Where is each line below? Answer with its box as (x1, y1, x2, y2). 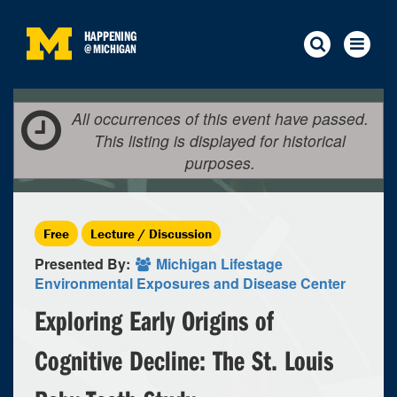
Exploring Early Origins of (35, 302, 274, 338)
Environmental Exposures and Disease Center (35, 273, 346, 293)
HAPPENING (84, 27, 136, 44)
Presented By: (35, 253, 134, 274)
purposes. (184, 152, 255, 174)
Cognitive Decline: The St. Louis (35, 342, 333, 378)
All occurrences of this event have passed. (71, 107, 369, 129)
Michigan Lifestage (155, 253, 283, 274)
